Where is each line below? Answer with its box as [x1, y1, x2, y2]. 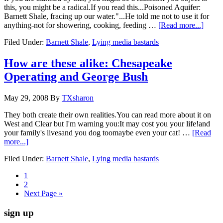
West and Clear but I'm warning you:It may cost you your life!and [4, 119, 210, 128]
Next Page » [24, 189, 63, 198]
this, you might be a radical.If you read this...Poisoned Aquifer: [4, 3, 201, 12]
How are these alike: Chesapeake [4, 57, 172, 70]
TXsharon [62, 93, 94, 102]
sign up [4, 207, 34, 218]
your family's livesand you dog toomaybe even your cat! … [4, 128, 192, 137]
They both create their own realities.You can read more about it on [4, 110, 211, 119]
